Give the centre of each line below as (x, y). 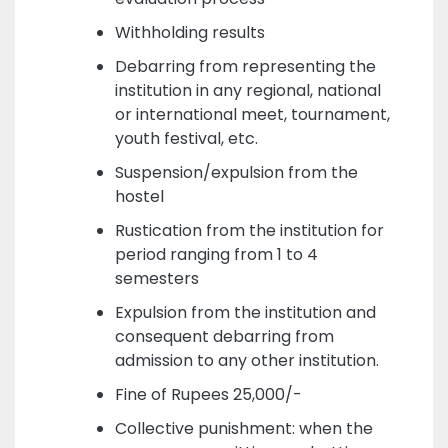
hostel (139, 196)
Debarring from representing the (245, 66)
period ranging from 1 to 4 (216, 254)
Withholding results (189, 32)
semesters (156, 278)
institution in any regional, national (247, 90)
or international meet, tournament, (252, 114)
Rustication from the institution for (249, 230)
